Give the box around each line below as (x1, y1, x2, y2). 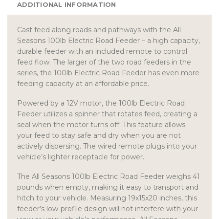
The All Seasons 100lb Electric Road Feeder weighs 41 (17, 172, 200, 181)
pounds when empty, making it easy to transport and (17, 183, 198, 192)
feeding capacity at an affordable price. (17, 79, 149, 88)
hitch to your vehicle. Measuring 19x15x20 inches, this (17, 194, 197, 203)
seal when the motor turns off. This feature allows (17, 120, 185, 129)
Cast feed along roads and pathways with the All (17, 25, 181, 34)
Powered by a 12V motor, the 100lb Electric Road (17, 98, 185, 108)
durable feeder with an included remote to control (17, 46, 187, 56)
